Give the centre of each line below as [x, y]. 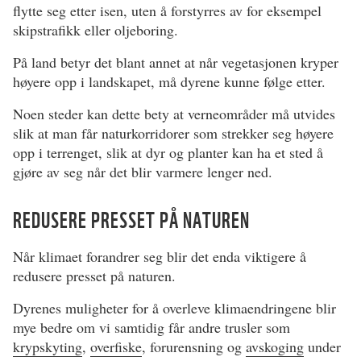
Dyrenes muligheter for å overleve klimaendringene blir [174, 308]
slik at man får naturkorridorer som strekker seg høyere [173, 133]
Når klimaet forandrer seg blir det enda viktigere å [160, 257]
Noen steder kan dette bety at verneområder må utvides [174, 114]
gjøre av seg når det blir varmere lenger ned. [143, 172]
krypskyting [48, 347]
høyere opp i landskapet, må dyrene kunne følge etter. [169, 82]
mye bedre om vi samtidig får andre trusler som [151, 328]
